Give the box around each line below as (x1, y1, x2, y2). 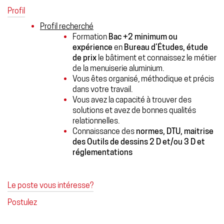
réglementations (72, 147, 132, 157)
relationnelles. (72, 115, 119, 125)
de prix (72, 52, 96, 62)
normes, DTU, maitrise (136, 126, 213, 136)
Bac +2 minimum (108, 31, 167, 41)
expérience (72, 42, 114, 52)
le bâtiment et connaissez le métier (96, 52, 216, 62)
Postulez (7, 197, 37, 207)
